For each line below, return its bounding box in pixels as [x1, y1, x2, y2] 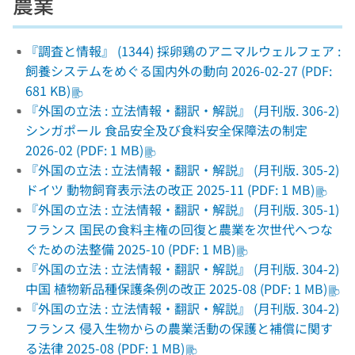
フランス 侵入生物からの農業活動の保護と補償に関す [25, 319, 333, 338]
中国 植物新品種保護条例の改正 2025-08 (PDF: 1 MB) [25, 279, 327, 298]
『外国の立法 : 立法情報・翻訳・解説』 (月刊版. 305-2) [25, 160, 339, 179]
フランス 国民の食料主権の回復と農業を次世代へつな [25, 219, 333, 239]
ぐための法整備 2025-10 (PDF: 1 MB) [25, 239, 235, 258]
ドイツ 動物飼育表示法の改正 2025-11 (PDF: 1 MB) [25, 180, 315, 199]
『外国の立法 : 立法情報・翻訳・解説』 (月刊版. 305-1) [25, 200, 339, 219]
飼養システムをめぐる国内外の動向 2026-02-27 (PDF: [25, 61, 332, 80]
